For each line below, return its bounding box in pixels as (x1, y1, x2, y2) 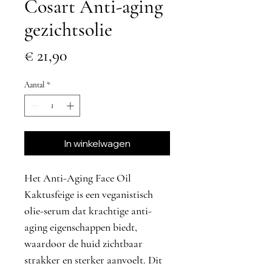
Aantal (24, 80, 44, 90)
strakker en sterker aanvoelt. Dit (24, 253, 162, 267)
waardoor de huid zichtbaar (24, 236, 143, 250)
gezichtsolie (24, 18, 112, 41)
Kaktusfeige (24, 187, 74, 201)
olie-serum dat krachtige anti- (24, 203, 152, 217)
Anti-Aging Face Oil (43, 171, 131, 185)
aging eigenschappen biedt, (24, 220, 137, 234)
